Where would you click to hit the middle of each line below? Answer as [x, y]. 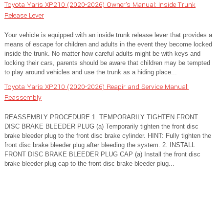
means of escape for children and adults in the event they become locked [108, 44]
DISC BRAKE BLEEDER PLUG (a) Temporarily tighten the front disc [101, 126]
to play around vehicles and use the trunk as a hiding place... [91, 72]
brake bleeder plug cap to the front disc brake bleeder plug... [89, 164]
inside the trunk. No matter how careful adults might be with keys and [102, 54]
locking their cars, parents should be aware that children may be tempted [107, 63]
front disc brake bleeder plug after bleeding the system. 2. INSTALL [100, 145]
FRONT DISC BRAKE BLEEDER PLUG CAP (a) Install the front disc [102, 154]
